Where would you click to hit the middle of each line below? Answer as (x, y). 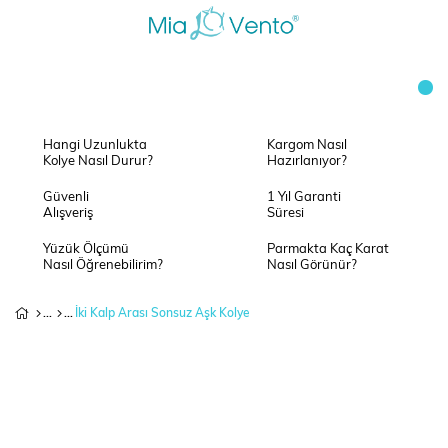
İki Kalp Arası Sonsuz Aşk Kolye (162, 314)
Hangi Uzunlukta (95, 145)
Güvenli (66, 197)
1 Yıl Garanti (304, 197)
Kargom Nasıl (307, 145)
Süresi (285, 213)
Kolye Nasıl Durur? (98, 161)
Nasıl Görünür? (312, 265)
